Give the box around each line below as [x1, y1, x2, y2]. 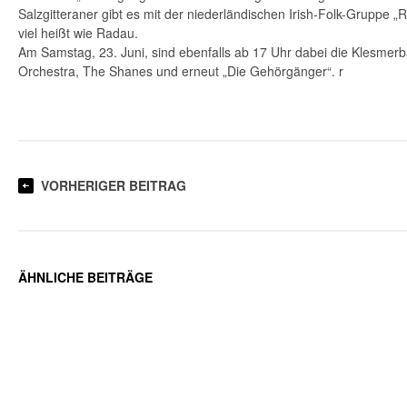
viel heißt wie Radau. [18, 24, 138, 42]
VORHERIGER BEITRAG [41, 176, 186, 194]
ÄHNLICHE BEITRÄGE [18, 268, 153, 286]
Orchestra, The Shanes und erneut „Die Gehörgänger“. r [18, 62, 343, 80]
